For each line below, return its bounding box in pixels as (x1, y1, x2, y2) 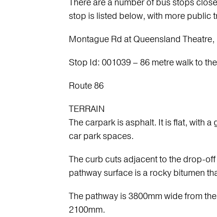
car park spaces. (68, 130, 134, 142)
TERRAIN (68, 103, 105, 115)
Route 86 (68, 80, 104, 92)
